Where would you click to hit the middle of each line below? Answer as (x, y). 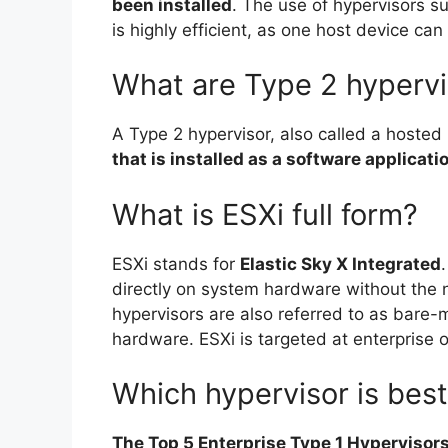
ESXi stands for (176, 263)
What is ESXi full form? (265, 214)
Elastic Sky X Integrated (340, 263)
